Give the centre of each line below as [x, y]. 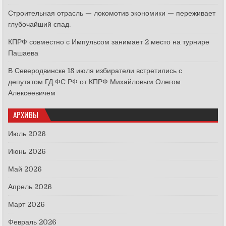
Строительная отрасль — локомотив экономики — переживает [112, 13]
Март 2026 [27, 204]
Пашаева [23, 53]
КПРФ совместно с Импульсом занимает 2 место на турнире [109, 42]
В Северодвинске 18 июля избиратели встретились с [95, 70]
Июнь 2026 [27, 151]
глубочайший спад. [40, 24]
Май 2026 [25, 169]
